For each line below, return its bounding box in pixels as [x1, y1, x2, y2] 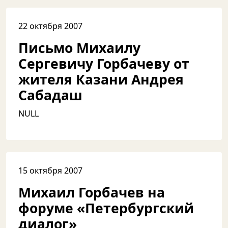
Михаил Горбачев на [18, 183, 165, 202]
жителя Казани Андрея [18, 70, 184, 89]
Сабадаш [18, 86, 82, 104]
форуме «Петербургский [18, 199, 194, 217]
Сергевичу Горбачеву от [18, 54, 189, 73]
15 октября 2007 [18, 165, 82, 176]
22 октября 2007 [18, 20, 82, 32]
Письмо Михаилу [18, 39, 140, 57]
